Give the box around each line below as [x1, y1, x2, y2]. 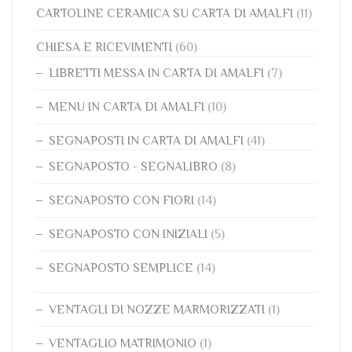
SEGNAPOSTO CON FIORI [49, 193, 194, 207]
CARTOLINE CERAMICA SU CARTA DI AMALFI [36, 6, 293, 20]
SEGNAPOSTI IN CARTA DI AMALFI [49, 134, 244, 148]
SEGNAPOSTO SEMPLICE [49, 261, 193, 275]
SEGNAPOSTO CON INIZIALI [49, 227, 207, 241]
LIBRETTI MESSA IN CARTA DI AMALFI [49, 66, 264, 80]
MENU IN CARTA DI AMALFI [49, 100, 204, 114]
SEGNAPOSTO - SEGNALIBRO [49, 159, 218, 174]
